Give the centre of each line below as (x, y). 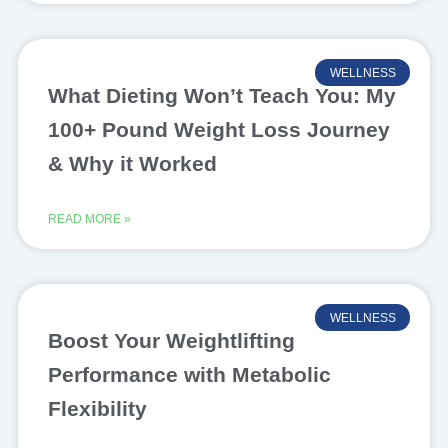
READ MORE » (89, 219)
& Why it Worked (135, 164)
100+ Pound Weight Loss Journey (218, 130)
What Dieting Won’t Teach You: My (221, 96)
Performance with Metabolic (189, 375)
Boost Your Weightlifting (171, 341)
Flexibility (97, 409)
